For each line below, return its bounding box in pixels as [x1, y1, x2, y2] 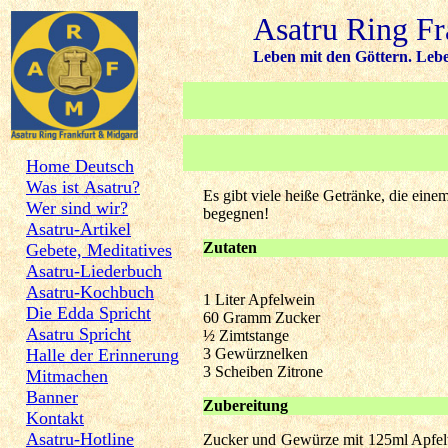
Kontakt [26, 408, 84, 428]
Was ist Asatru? [26, 177, 140, 197]
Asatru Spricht [26, 324, 131, 344]
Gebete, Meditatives [26, 240, 172, 260]
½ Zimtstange [203, 327, 289, 344]
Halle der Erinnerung [26, 345, 179, 365]
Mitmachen [26, 366, 108, 386]
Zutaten [203, 239, 257, 256]
